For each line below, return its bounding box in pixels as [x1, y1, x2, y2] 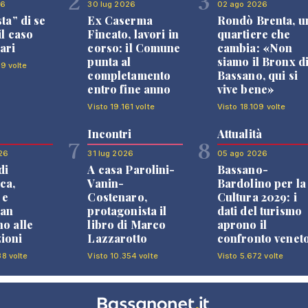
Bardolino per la [217, 176, 307, 190]
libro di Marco [87, 217, 166, 232]
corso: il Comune [87, 41, 181, 55]
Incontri [87, 126, 132, 141]
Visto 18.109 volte [217, 102, 286, 111]
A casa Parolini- [87, 162, 175, 177]
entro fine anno [87, 82, 171, 96]
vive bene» [217, 82, 275, 96]
